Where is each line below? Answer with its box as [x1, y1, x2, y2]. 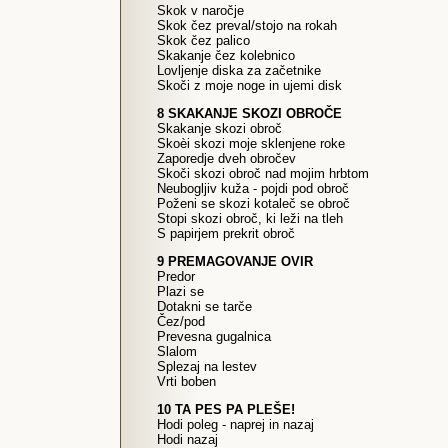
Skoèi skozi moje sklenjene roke [157, 136, 345, 151]
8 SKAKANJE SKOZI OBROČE [157, 106, 342, 121]
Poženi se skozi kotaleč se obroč [157, 196, 350, 211]
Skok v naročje [157, 3, 244, 18]
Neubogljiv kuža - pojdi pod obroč [157, 181, 349, 196]
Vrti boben [157, 374, 216, 389]
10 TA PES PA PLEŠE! [157, 402, 295, 417]
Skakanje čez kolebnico [157, 48, 295, 63]
